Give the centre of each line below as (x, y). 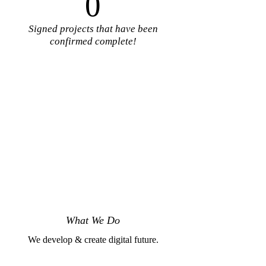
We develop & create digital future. (93, 239)
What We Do (93, 220)
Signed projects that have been (93, 29)
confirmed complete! (93, 42)
